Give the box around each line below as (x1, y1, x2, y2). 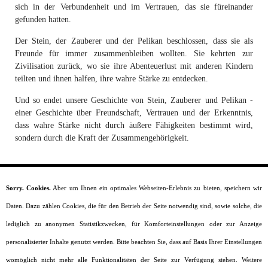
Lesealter (120, 218, 148, 226)
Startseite (120, 194, 148, 202)
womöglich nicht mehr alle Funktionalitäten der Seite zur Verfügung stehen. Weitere (6, 256, 262, 263)
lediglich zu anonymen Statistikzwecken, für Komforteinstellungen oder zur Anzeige (6, 220, 262, 227)
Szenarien (119, 242, 149, 250)
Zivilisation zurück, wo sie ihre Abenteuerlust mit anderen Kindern (15, 62, 253, 71)
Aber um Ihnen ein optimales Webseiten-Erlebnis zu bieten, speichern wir (51, 184, 263, 191)
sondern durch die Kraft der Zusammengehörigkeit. (15, 133, 189, 142)
